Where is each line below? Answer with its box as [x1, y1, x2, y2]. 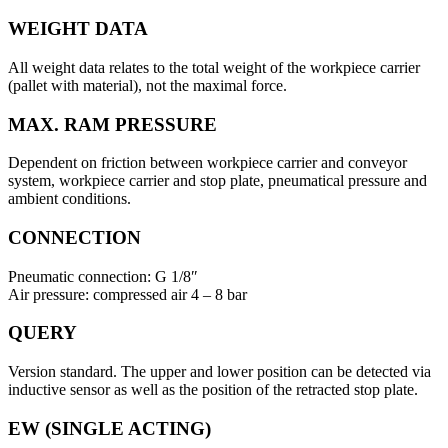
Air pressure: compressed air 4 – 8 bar [8, 285, 247, 303]
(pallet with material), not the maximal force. [8, 76, 287, 94]
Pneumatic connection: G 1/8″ [8, 267, 198, 285]
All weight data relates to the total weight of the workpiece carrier [8, 58, 420, 76]
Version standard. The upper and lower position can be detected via [8, 363, 431, 381]
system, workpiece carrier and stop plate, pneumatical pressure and [8, 172, 427, 190]
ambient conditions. [8, 190, 131, 208]
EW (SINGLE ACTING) [8, 417, 211, 439]
